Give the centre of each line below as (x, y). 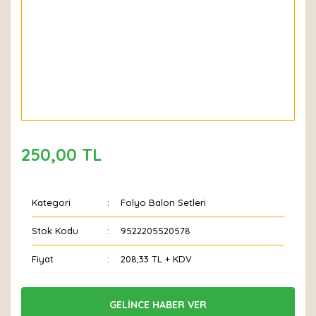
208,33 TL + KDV (157, 259)
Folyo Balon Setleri (164, 202)
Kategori (51, 202)
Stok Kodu (55, 231)
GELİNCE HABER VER (158, 304)
